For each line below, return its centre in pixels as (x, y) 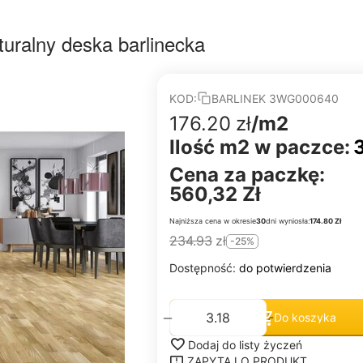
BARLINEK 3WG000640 (275, 98)
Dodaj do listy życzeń (245, 344)
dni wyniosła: (288, 221)
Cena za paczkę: (247, 175)
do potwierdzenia (285, 268)
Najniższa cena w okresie (213, 221)
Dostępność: (204, 268)
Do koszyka (305, 317)
